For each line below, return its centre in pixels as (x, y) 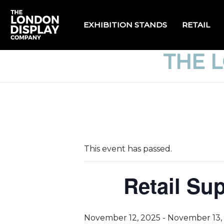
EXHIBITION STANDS (125, 25)
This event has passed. (128, 149)
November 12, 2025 (122, 218)
